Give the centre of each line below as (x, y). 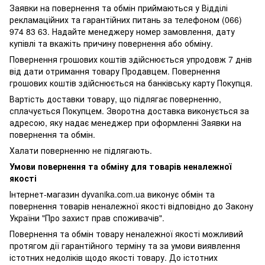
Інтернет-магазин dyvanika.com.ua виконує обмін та (112, 194)
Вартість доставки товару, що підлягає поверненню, (115, 98)
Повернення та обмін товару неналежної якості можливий (126, 233)
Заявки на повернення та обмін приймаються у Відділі (119, 7)
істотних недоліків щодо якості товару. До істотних (114, 257)
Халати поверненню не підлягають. (81, 150)
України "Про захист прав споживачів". (87, 217)
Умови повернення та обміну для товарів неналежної (120, 166)
